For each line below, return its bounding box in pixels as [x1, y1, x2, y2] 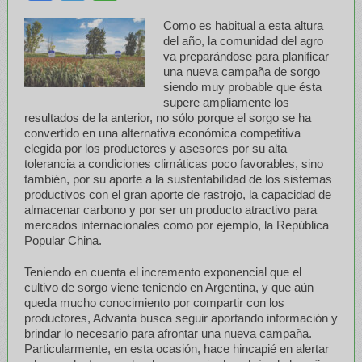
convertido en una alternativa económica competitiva [23, 125, 301, 140]
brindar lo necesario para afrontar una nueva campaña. [23, 326, 312, 340]
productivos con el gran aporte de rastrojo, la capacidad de [23, 187, 331, 201]
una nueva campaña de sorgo [163, 64, 321, 78]
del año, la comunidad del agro [163, 33, 324, 48]
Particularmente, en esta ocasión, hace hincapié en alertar [23, 341, 329, 356]
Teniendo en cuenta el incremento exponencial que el [23, 264, 301, 279]
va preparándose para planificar [163, 48, 330, 63]
